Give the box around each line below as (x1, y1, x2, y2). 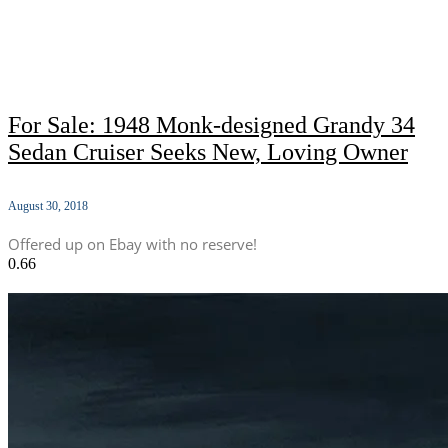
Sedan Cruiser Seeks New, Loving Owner (8, 139, 408, 166)
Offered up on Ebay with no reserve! (8, 234, 257, 255)
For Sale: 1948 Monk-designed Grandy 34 (8, 112, 415, 139)
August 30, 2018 (8, 199, 88, 214)
